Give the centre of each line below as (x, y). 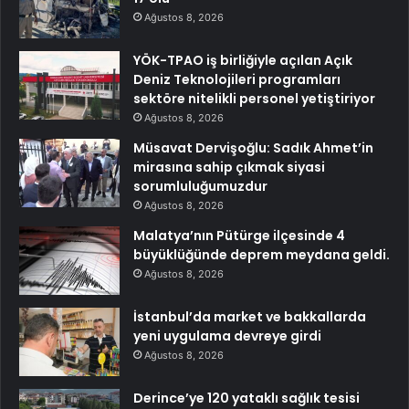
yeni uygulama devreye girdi (227, 336)
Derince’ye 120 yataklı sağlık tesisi (246, 398)
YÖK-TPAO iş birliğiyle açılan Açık (243, 60)
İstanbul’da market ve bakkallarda (250, 316)
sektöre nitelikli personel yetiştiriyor (254, 98)
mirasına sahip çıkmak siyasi (229, 167)
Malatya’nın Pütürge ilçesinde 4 (239, 235)
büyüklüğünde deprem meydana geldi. (262, 254)
